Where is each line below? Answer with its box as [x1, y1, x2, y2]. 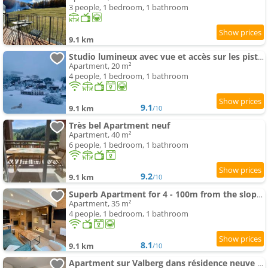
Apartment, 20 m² [69, 60, 132, 72]
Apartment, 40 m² [69, 129, 132, 141]
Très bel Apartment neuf [69, 120, 170, 132]
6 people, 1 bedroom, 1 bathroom [69, 139, 188, 151]
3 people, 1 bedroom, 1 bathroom [69, 2, 188, 13]
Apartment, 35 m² [69, 198, 132, 209]
